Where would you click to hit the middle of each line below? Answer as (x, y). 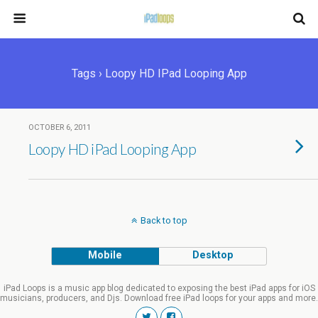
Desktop (213, 255)
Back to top (164, 220)
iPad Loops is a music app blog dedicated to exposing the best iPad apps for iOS (159, 288)
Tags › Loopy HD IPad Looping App (159, 73)
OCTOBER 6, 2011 (60, 127)
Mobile (105, 255)
